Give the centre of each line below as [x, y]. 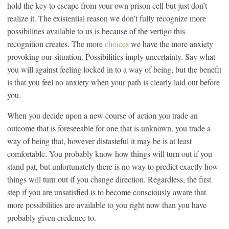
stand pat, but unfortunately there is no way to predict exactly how [113, 166]
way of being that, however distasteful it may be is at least [99, 141]
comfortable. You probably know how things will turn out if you [110, 153]
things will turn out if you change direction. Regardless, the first [109, 179]
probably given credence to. [52, 217]
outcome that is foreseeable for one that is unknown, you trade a [109, 128]
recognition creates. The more [56, 43]
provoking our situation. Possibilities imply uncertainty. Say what [111, 56]
